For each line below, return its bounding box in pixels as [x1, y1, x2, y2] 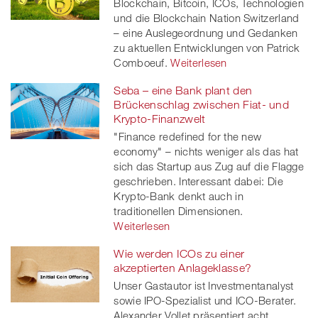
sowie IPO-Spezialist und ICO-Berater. [114, 294, 297, 307]
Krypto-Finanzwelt [114, 112, 206, 126]
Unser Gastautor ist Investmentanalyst [114, 279, 294, 292]
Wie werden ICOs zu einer [114, 247, 245, 261]
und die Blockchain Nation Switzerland [114, 11, 300, 25]
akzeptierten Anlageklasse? [114, 261, 252, 275]
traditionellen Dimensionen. [114, 204, 243, 218]
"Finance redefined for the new [114, 130, 262, 143]
